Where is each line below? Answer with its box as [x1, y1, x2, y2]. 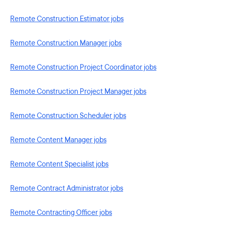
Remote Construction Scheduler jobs [10, 111, 126, 121]
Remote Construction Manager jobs [10, 38, 122, 48]
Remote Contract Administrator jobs [10, 184, 123, 193]
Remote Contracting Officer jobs [10, 208, 112, 217]
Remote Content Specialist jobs [10, 159, 108, 169]
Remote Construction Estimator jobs [10, 14, 124, 24]
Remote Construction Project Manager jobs [10, 87, 146, 96]
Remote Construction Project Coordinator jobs [10, 63, 156, 72]
